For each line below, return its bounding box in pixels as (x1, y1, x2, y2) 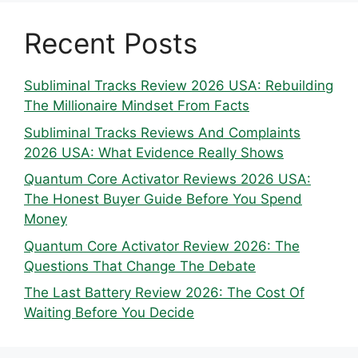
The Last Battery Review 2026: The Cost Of (24, 284, 304, 301)
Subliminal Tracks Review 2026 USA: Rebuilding (24, 78, 333, 94)
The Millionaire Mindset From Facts (24, 97, 249, 114)
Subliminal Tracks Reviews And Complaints (24, 124, 300, 141)
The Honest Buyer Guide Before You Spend (24, 191, 302, 208)
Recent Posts (24, 26, 197, 61)
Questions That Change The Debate (24, 257, 256, 274)
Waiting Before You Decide (24, 304, 194, 321)
